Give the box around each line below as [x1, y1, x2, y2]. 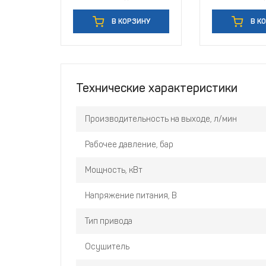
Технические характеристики [76, 81, 237, 96]
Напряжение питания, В [85, 191, 177, 201]
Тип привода [85, 216, 132, 227]
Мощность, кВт [85, 165, 142, 176]
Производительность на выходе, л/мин [85, 114, 237, 125]
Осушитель [85, 242, 129, 252]
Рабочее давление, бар [85, 140, 173, 150]
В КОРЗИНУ [109, 17, 150, 26]
